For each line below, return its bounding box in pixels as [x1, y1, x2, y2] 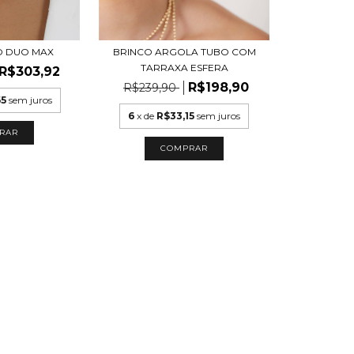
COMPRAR [160, 143, 209, 154]
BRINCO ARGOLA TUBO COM [112, 46, 256, 58]
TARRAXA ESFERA [140, 62, 228, 74]
